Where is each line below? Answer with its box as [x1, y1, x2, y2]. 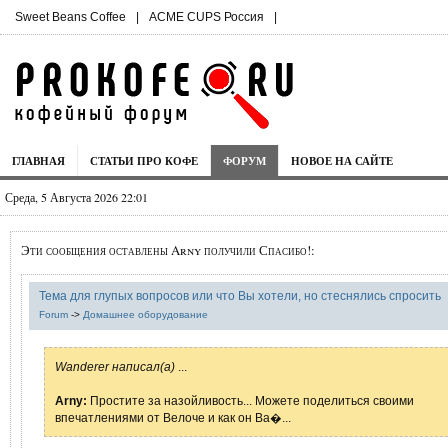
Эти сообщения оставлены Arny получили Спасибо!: [21, 241, 315, 259]
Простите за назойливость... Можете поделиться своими [87, 394, 414, 407]
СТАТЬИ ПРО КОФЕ [90, 152, 198, 169]
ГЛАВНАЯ [12, 152, 65, 169]
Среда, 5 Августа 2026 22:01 [5, 189, 148, 205]
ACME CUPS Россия [149, 10, 264, 24]
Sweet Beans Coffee [15, 10, 126, 24]
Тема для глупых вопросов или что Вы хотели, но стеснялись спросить [39, 289, 441, 302]
